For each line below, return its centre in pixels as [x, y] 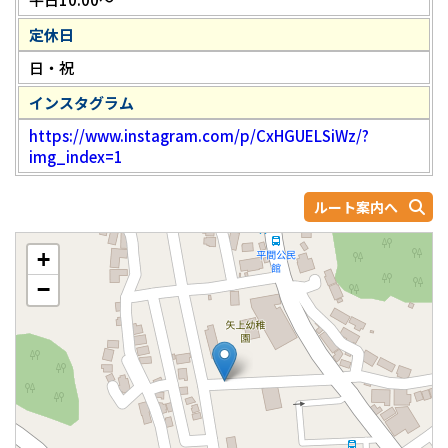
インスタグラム [81, 103]
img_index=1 [76, 157]
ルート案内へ [356, 207]
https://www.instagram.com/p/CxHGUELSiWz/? [199, 136]
